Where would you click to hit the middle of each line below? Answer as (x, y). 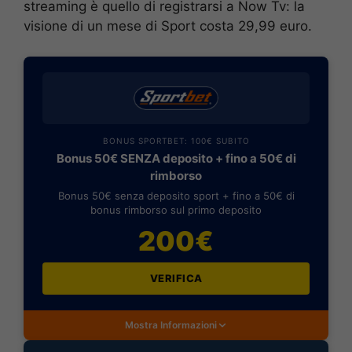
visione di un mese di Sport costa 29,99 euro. (168, 26)
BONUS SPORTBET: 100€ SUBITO (176, 140)
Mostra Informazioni (170, 324)
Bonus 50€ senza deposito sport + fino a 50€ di (176, 195)
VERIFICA (176, 278)
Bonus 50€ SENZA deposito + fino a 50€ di (176, 158)
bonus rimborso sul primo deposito (176, 209)
